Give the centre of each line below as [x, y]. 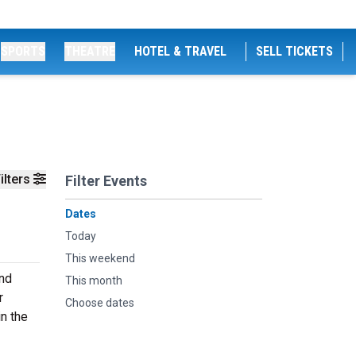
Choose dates [100, 303]
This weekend [100, 258]
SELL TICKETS [294, 51]
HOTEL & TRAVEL [180, 51]
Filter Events [106, 181]
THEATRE [90, 51]
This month [94, 281]
